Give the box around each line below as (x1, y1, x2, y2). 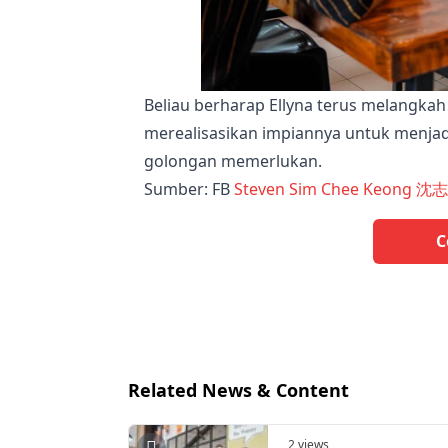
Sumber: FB (144, 177, 234, 200)
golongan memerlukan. (144, 149, 322, 172)
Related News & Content (128, 377, 349, 402)
